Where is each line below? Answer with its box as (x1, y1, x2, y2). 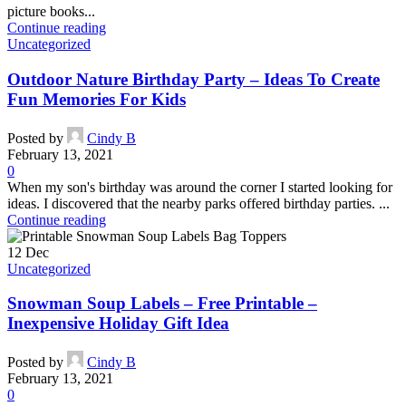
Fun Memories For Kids (7, 90, 186, 110)
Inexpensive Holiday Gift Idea (7, 314, 229, 333)
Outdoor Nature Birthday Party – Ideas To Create (7, 70, 380, 90)
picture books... (7, 4, 95, 20)
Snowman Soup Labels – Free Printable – (7, 294, 317, 314)
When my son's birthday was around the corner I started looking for (7, 179, 392, 195)
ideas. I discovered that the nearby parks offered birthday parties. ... (7, 195, 390, 211)
